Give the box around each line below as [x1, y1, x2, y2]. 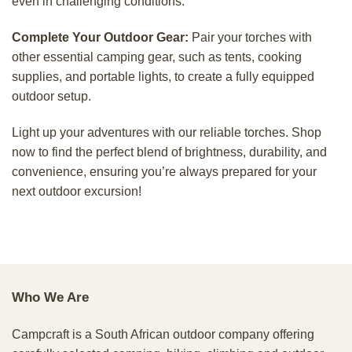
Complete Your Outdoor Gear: [12, 30, 189, 44]
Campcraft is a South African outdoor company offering [12, 327, 314, 341]
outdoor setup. [12, 89, 91, 103]
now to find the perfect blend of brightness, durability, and [12, 145, 327, 159]
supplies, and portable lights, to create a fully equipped [12, 69, 314, 83]
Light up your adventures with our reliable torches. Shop [12, 125, 321, 139]
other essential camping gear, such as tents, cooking [12, 49, 302, 64]
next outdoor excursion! [12, 184, 141, 198]
